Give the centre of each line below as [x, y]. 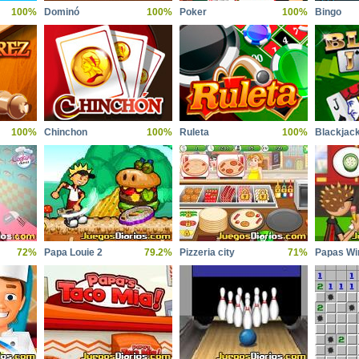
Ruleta [194, 132]
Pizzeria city [207, 252]
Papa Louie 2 [73, 252]
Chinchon [66, 132]
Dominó [62, 12]
